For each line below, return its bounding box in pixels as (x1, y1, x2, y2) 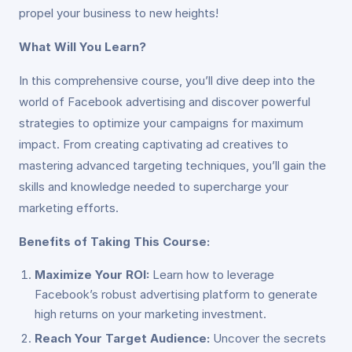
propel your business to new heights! (19, 5, 218, 20)
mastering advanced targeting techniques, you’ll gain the (19, 158, 326, 173)
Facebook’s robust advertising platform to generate (35, 287, 317, 302)
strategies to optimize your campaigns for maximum (19, 115, 303, 130)
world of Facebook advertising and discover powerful (19, 94, 310, 109)
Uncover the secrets (210, 331, 326, 346)
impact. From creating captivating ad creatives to (19, 137, 288, 152)
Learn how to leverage (149, 267, 274, 282)
